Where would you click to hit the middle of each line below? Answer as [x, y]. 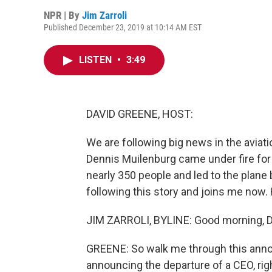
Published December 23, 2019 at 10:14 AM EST [123, 27]
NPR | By [63, 15]
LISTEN [97, 60]
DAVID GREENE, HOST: [140, 114]
